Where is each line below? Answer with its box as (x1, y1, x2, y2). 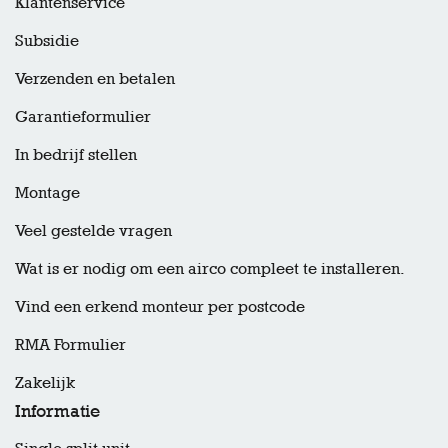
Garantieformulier (15, 107, 151, 127)
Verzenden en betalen (15, 69, 175, 89)
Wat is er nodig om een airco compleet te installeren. (15, 259, 405, 279)
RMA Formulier (15, 335, 126, 355)
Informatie (15, 401, 100, 422)
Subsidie (15, 31, 79, 51)
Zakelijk (15, 373, 75, 393)
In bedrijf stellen (15, 145, 137, 165)
